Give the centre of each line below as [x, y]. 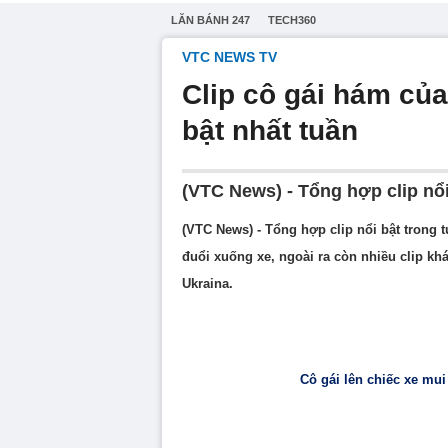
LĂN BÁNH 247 [210, 20]
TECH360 [292, 20]
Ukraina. [207, 283]
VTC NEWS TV [229, 57]
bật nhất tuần [270, 130]
